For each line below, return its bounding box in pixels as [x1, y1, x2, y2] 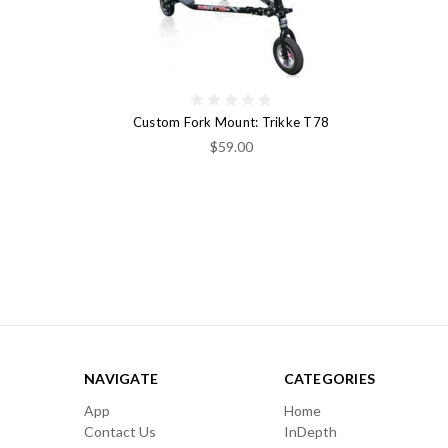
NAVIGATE [84, 369, 158, 387]
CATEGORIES [283, 369, 375, 387]
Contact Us [84, 422, 156, 440]
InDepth [283, 422, 337, 440]
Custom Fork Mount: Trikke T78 [132, 113, 330, 130]
